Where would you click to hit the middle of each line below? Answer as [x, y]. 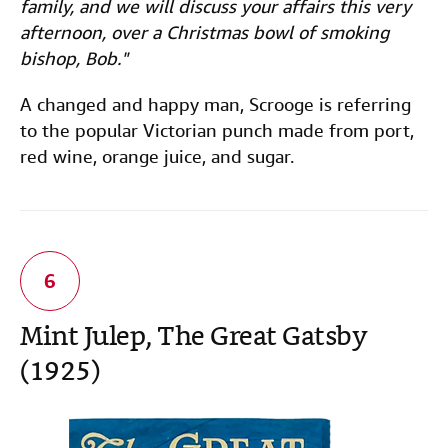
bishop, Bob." [74, 58]
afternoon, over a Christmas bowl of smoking [204, 32]
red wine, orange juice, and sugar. [157, 156]
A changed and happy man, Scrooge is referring [215, 104]
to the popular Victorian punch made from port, [217, 130]
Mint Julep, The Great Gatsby [193, 338]
